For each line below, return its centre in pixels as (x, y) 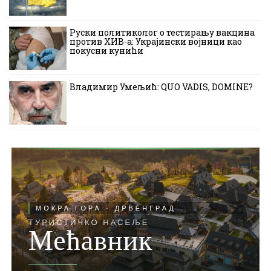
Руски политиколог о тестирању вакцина (162, 33)
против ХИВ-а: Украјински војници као (156, 42)
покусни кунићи (106, 51)
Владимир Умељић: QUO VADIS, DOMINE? (161, 87)
